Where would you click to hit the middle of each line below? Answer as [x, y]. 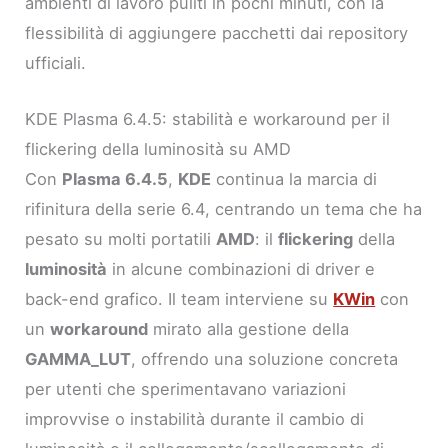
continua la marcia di [294, 178]
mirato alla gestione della [249, 328]
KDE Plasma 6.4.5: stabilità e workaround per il [208, 118]
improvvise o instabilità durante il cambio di [195, 418]
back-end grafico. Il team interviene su [179, 298]
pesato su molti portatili [121, 238]
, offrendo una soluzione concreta [265, 358]
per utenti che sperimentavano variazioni [186, 388]
